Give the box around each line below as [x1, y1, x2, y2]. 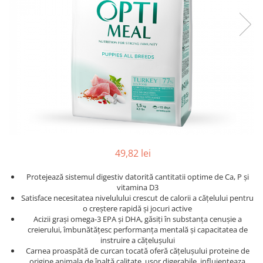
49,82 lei [114, 147, 151, 160]
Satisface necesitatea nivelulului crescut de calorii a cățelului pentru [21, 193, 254, 204]
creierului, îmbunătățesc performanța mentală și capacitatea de [27, 224, 248, 235]
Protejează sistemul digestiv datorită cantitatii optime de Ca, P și [26, 171, 249, 183]
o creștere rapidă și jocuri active [83, 203, 192, 214]
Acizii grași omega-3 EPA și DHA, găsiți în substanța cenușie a [33, 214, 242, 225]
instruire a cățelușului [100, 235, 175, 246]
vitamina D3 [116, 182, 159, 193]
